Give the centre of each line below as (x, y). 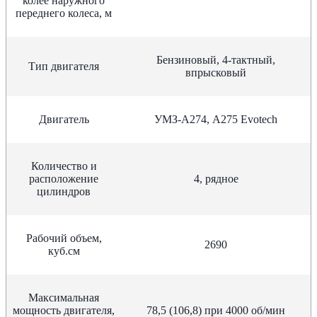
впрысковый (216, 72)
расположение (64, 178)
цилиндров (64, 191)
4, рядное (216, 178)
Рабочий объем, (64, 238)
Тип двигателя (64, 66)
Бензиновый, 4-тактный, (216, 59)
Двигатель (64, 119)
